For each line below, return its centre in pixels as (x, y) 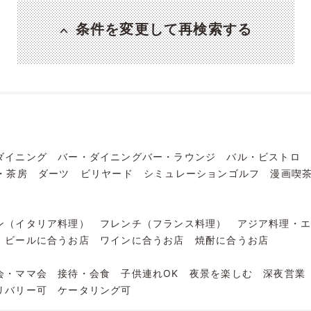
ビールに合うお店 (47, 239)
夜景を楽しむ (221, 273)
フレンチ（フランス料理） (163, 223)
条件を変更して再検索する (164, 29)
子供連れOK (150, 273)
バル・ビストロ (263, 156)
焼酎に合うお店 (232, 239)
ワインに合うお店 (142, 239)
